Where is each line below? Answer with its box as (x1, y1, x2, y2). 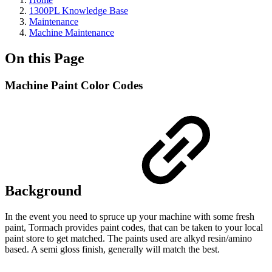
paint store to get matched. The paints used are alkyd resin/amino (5, 233, 252, 243)
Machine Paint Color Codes (5, 78, 143, 92)
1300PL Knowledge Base (29, 5, 128, 16)
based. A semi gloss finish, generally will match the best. (5, 243, 220, 254)
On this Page (5, 50, 84, 66)
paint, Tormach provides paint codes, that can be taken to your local (5, 222, 263, 233)
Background (5, 182, 85, 199)
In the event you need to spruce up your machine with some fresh (5, 211, 254, 222)
